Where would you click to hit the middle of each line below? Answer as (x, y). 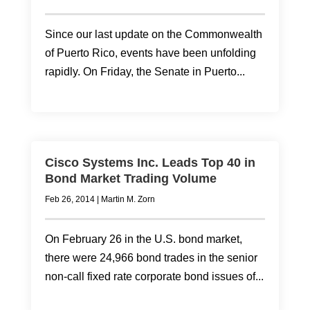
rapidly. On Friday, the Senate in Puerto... (145, 72)
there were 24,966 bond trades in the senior (151, 258)
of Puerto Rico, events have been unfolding (150, 53)
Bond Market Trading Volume (130, 179)
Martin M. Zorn (128, 199)
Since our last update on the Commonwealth (153, 34)
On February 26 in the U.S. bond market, (143, 239)
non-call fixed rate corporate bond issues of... (154, 276)
